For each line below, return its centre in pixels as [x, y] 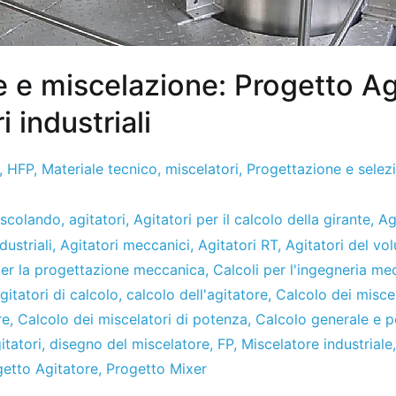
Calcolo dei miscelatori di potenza [133, 319]
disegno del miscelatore [129, 343]
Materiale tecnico [99, 168]
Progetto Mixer [156, 368]
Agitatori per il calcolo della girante [252, 219]
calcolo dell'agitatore [197, 294]
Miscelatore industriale [317, 343]
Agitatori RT [238, 244]
